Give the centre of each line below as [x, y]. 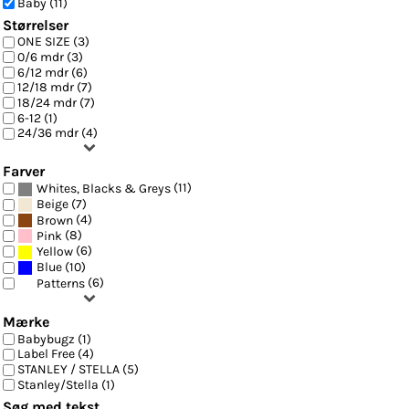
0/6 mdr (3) [50, 57]
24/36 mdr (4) [58, 133]
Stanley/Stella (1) [66, 384]
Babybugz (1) [54, 339]
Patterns [61, 283]
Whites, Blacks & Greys [104, 189]
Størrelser [36, 25]
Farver [24, 172]
